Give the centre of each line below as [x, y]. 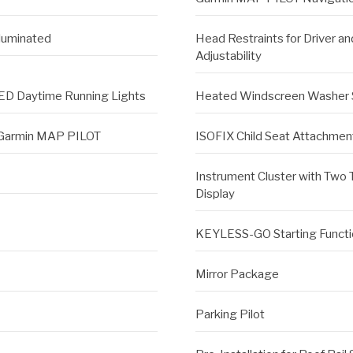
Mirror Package [237, 275]
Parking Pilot [230, 315]
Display [215, 194]
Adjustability [228, 56]
